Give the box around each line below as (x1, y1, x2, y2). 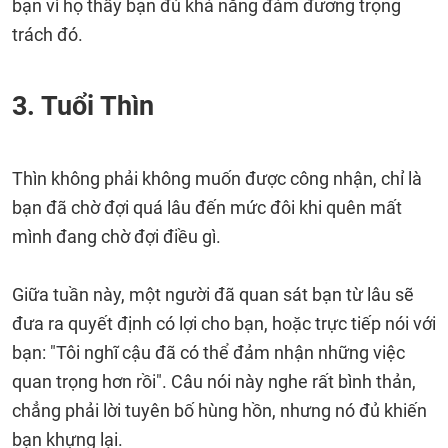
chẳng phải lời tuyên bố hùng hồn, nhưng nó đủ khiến (12, 400, 427, 421)
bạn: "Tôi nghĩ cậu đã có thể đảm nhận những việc (12, 342, 405, 363)
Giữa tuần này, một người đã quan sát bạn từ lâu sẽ (12, 284, 414, 305)
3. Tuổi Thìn (12, 90, 154, 122)
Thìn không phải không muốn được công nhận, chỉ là (12, 168, 422, 189)
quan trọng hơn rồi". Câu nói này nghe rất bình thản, (12, 371, 416, 392)
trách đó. (12, 24, 83, 45)
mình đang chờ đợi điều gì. (12, 226, 221, 247)
